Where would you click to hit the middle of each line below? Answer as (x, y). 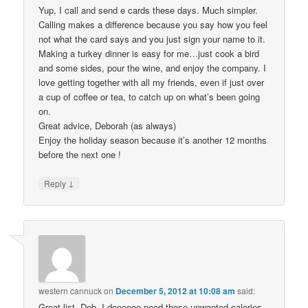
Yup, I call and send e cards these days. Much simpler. (148, 10)
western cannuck (70, 291)
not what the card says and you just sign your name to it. (152, 38)
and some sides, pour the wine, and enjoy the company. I (153, 67)
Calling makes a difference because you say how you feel (153, 24)
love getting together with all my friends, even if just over (152, 82)
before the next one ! (80, 154)
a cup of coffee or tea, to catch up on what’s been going (150, 96)
